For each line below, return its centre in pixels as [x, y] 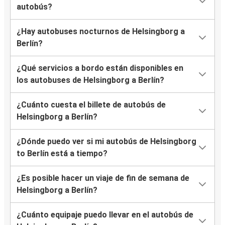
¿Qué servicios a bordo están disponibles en [100, 68]
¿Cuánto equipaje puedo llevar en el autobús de [105, 215]
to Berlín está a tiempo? [62, 154]
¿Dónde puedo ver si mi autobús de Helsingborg [106, 142]
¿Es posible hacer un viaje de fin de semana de [103, 178]
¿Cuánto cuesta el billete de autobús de [91, 105]
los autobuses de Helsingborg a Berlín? [90, 80]
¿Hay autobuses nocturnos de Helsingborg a [101, 32]
